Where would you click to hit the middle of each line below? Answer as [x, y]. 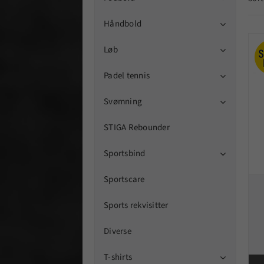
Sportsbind [125, 154]
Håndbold [123, 24]
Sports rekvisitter [136, 205]
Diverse [118, 231]
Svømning [123, 102]
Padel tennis [127, 76]
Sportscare [124, 179]
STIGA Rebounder [137, 128]
